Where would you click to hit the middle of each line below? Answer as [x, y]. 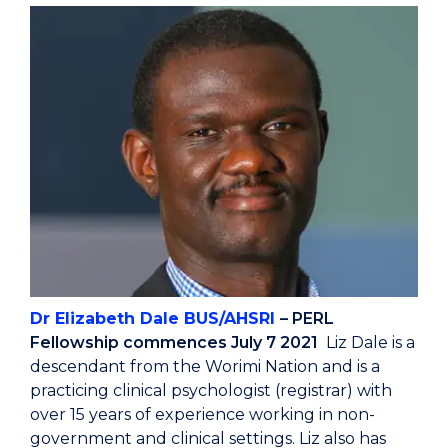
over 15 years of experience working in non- [202, 415]
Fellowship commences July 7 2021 [178, 343]
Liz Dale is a [370, 343]
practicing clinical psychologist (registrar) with [211, 391]
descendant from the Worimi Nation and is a [205, 367]
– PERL [307, 319]
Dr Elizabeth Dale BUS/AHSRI [155, 319]
